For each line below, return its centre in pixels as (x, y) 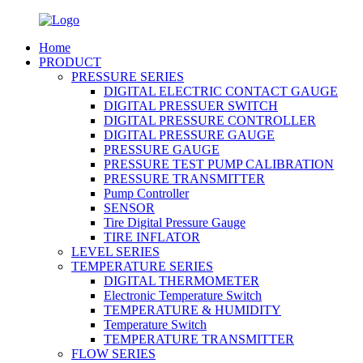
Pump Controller (146, 193)
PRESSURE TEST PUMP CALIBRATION (219, 164)
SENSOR (129, 208)
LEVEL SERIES (115, 252)
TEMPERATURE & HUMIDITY (192, 310)
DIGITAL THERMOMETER (181, 281)
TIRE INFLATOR (152, 237)
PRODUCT (70, 62)
